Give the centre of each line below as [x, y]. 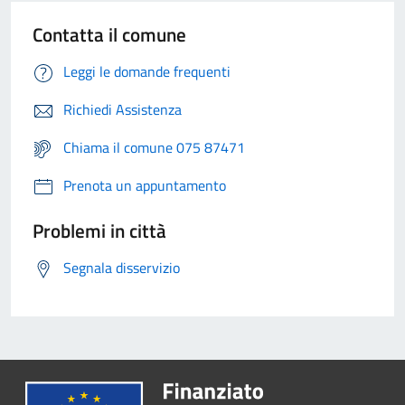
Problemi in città [99, 230]
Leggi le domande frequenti [147, 71]
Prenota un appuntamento [145, 185]
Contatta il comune [109, 34]
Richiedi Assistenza [122, 109]
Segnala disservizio [122, 267]
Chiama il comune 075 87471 [154, 147]
